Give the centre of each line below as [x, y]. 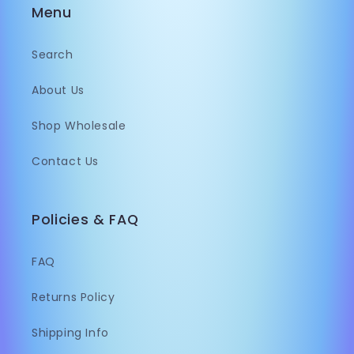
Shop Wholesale [79, 126]
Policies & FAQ [85, 220]
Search [53, 55]
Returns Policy [73, 298]
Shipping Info [70, 333]
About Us [58, 90]
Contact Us [65, 162]
